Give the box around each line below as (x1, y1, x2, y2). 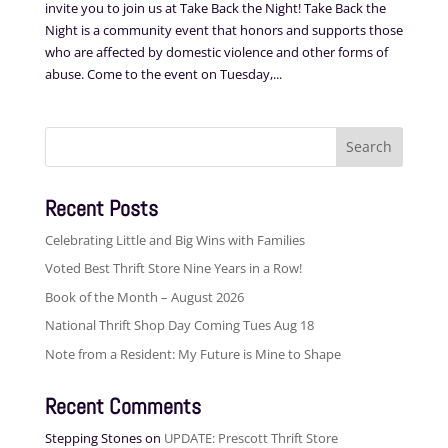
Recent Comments (44, 391, 201, 420)
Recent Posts (44, 193, 158, 222)
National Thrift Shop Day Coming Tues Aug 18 (44, 316, 314, 335)
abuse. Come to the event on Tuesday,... (44, 64, 282, 83)
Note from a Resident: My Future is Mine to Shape (44, 344, 341, 363)
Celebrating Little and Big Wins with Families (44, 230, 305, 249)
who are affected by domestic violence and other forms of (44, 42, 388, 61)
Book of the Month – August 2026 (44, 287, 244, 306)
